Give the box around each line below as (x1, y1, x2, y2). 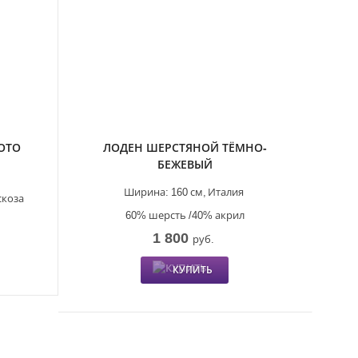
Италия (208, 184, 245, 199)
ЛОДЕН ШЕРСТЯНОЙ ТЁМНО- (102, 139, 267, 155)
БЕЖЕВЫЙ (157, 156, 213, 172)
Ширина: (124, 184, 169, 199)
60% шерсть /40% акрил (125, 207, 245, 222)
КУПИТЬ (173, 262, 213, 276)
